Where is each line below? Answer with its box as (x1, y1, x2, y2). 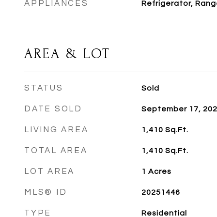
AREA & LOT (24, 46, 110, 62)
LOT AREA (24, 167, 75, 176)
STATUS (24, 84, 63, 93)
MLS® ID (24, 188, 67, 197)
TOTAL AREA (24, 146, 88, 155)
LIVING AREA (24, 125, 89, 134)
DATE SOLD (24, 105, 82, 113)
